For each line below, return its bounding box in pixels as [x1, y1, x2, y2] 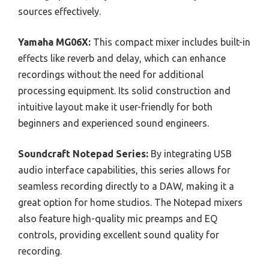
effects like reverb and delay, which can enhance [18, 52, 226, 64]
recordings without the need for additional [18, 68, 204, 80]
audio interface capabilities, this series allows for [18, 164, 231, 175]
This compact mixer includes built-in [91, 36, 250, 47]
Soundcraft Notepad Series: [18, 148, 148, 159]
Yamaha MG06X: [18, 36, 91, 47]
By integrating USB [148, 148, 232, 159]
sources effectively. [18, 5, 101, 17]
